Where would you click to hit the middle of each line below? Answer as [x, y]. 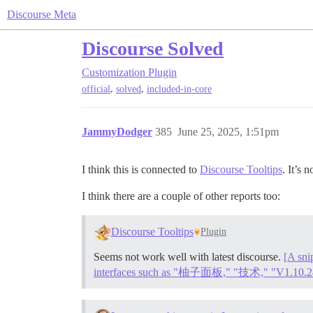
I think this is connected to [141, 170]
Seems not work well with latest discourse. [189, 257]
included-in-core [179, 89]
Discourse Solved [153, 49]
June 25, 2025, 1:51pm [228, 132]
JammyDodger [117, 132]
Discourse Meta [42, 14]
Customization [114, 72]
